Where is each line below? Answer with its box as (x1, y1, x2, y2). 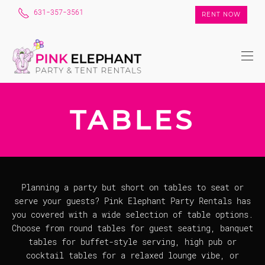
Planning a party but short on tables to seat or (21, 182, 244, 193)
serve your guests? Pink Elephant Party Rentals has (14, 195, 251, 206)
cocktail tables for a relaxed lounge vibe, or (26, 250, 239, 261)
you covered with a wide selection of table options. (12, 209, 253, 220)
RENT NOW (202, 11, 241, 18)
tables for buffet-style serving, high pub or (28, 236, 237, 247)
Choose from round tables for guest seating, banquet (12, 222, 253, 234)
